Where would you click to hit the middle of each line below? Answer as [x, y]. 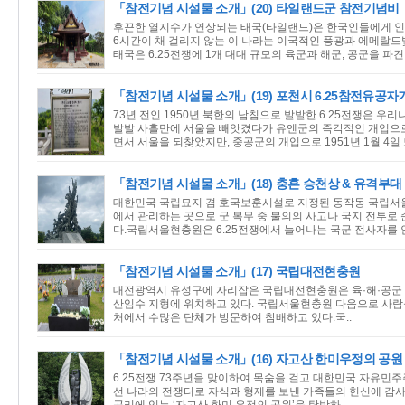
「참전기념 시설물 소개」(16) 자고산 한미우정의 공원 [258, 359]
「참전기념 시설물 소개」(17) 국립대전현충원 [237, 271]
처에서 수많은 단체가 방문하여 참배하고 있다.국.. [232, 317]
